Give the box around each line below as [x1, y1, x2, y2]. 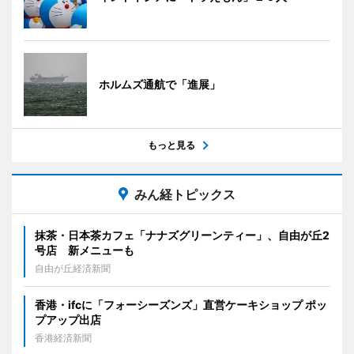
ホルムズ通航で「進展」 [99, 77, 220, 91]
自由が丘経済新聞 [35, 262, 111, 274]
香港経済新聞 [35, 331, 92, 344]
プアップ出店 [35, 312, 101, 326]
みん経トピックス [134, 186, 235, 202]
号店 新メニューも [35, 243, 134, 257]
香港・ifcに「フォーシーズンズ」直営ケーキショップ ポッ [35, 297, 327, 311]
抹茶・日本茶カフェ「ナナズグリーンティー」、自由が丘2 [35, 228, 330, 242]
